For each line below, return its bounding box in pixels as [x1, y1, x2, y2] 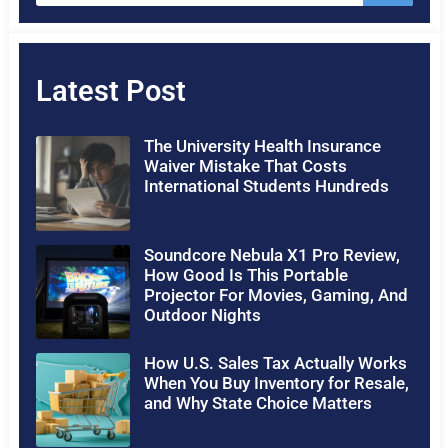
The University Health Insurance [143, 136, 381, 157]
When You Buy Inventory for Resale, [143, 372, 409, 393]
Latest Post [35, 74, 186, 109]
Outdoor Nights [143, 304, 261, 325]
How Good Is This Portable [143, 264, 348, 285]
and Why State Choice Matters [143, 392, 372, 413]
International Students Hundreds [143, 176, 389, 197]
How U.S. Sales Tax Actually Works [143, 352, 407, 373]
